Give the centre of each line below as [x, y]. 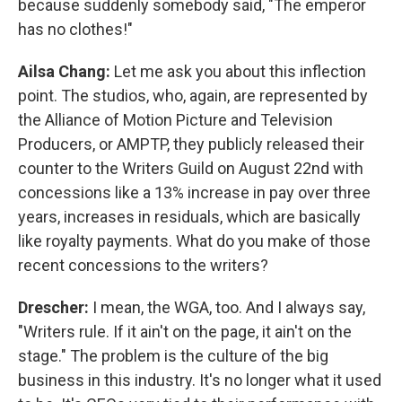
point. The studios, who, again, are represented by [193, 95]
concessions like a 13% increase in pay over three [194, 192]
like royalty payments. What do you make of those [194, 240]
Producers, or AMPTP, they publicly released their [191, 144]
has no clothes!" [75, 29]
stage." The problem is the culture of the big [173, 355]
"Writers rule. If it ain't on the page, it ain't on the [185, 331]
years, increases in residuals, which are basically [189, 216]
